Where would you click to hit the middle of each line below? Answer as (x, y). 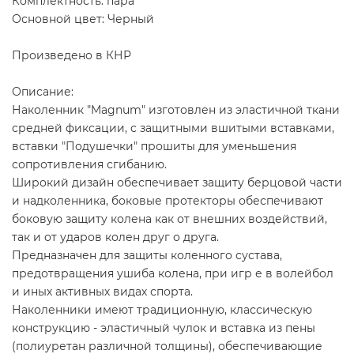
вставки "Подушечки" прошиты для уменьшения (154, 146)
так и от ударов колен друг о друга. (115, 237)
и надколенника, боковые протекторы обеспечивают (168, 200)
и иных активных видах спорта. (102, 291)
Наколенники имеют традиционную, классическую (162, 309)
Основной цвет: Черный (83, 19)
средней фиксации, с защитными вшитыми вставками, (173, 128)
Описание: (43, 91)
